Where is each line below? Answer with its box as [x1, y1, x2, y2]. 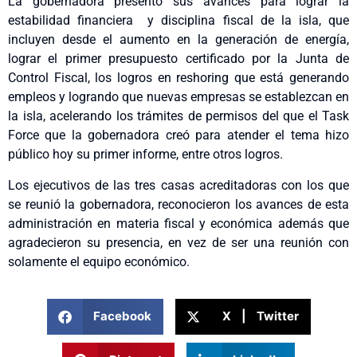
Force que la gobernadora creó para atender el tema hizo [8, 127, 349, 143]
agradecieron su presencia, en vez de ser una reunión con [8, 234, 349, 250]
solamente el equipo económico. [8, 253, 190, 269]
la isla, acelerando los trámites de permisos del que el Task [8, 108, 349, 124]
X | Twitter [222, 308, 299, 324]
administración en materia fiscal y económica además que [8, 215, 349, 231]
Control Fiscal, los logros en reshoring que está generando [8, 70, 349, 86]
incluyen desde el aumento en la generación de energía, [8, 32, 349, 48]
